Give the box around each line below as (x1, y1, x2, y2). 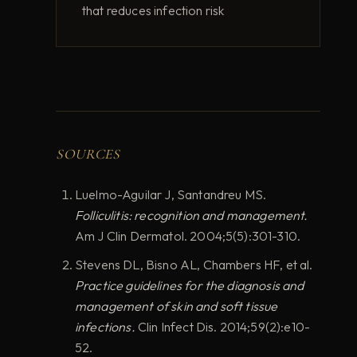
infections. (75, 319, 135, 335)
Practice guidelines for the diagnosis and (75, 277, 304, 294)
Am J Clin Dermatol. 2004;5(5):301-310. (75, 228, 301, 245)
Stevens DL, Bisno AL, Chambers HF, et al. (75, 257, 313, 273)
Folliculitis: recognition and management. (75, 207, 308, 224)
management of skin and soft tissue (75, 298, 278, 315)
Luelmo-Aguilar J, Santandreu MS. (75, 186, 267, 203)
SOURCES (56, 146, 121, 163)
